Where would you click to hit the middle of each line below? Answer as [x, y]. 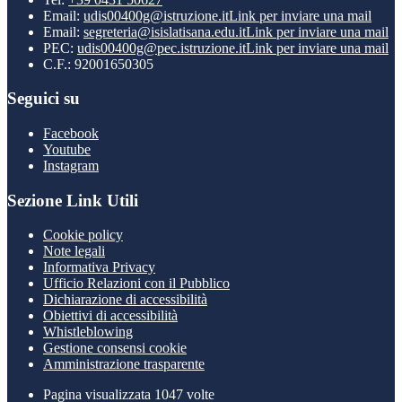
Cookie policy [83, 235]
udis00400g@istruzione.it [156, 15]
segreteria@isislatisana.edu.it [165, 31]
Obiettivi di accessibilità [110, 316]
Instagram [71, 166]
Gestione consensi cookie [115, 348]
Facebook [71, 133]
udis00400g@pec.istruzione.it [162, 48]
